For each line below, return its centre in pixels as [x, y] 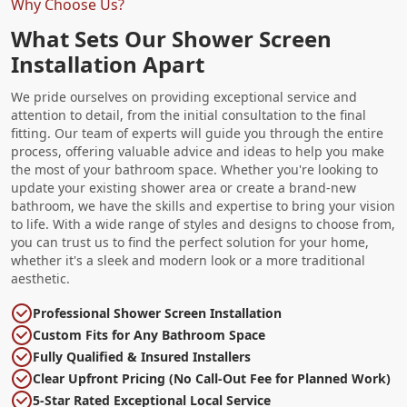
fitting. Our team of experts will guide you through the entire [197, 133]
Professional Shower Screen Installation [157, 313]
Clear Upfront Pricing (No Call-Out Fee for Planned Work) [212, 378]
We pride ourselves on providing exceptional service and [184, 96]
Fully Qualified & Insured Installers [142, 356]
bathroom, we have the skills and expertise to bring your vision [203, 205]
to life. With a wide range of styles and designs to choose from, [203, 223]
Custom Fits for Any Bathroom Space [149, 334]
